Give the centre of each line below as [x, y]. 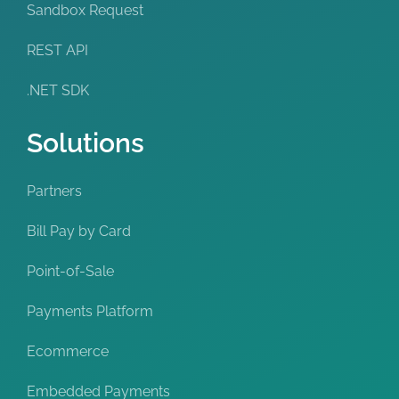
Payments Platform [90, 312]
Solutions [85, 143]
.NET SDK [58, 91]
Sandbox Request [85, 11]
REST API [57, 51]
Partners [54, 191]
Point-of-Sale [70, 272]
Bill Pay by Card [79, 232]
